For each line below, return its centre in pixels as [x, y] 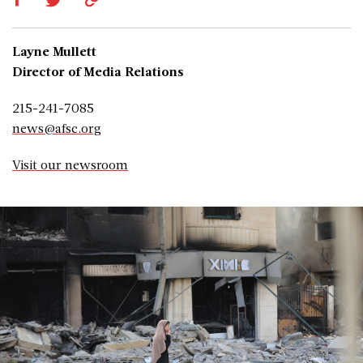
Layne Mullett [54, 51]
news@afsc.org [57, 128]
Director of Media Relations [98, 71]
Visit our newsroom [70, 164]
